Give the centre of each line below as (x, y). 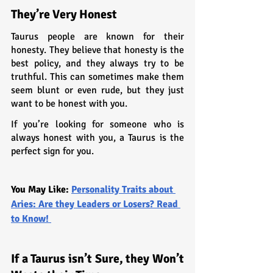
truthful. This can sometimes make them (97, 76)
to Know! (31, 218)
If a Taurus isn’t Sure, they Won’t (97, 258)
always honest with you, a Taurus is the (97, 137)
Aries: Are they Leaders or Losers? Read (96, 204)
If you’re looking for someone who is (97, 124)
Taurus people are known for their (97, 36)
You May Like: (41, 189)
